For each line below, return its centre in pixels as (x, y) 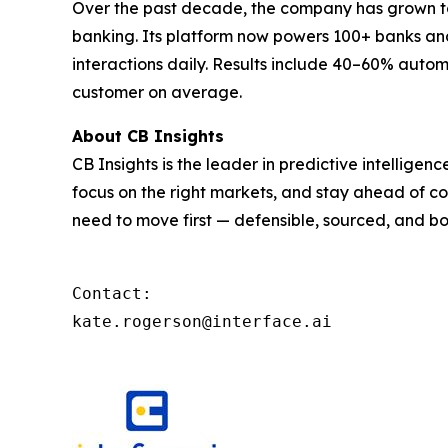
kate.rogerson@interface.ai (202, 321)
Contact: (117, 293)
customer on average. (157, 91)
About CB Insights (148, 135)
